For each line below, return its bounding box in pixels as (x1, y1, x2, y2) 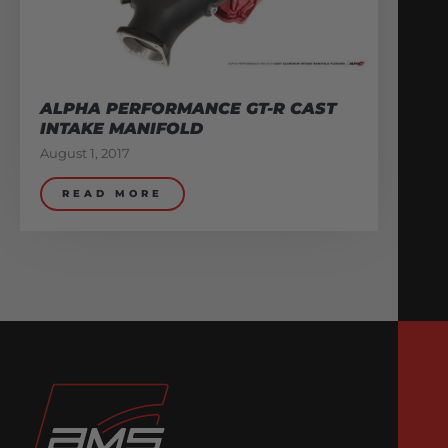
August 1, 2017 (40, 145, 130, 162)
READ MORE (62, 187, 163, 201)
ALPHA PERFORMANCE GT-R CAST (40, 99, 336, 119)
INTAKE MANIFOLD (40, 119, 203, 139)
